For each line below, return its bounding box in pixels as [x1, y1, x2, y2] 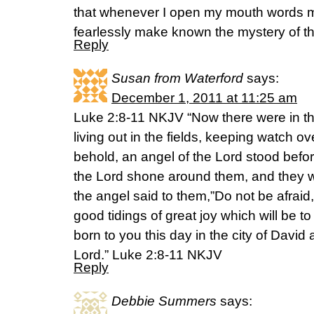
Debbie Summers [111, 294, 217, 308]
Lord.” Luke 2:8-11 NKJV [74, 247, 222, 262]
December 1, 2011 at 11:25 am [111, 90, 297, 105]
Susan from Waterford [111, 71, 243, 86]
